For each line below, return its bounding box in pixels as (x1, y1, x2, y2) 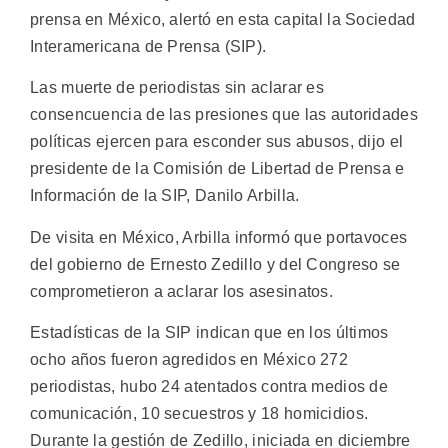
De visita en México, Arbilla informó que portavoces (30, 228, 408, 246)
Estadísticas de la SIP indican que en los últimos (30, 324, 389, 342)
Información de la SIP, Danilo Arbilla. (30, 187, 300, 205)
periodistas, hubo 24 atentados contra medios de (30, 378, 389, 396)
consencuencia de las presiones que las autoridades (30, 106, 418, 124)
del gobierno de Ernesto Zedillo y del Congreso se (30, 255, 401, 273)
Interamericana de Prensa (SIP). (30, 38, 267, 55)
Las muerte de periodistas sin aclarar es (30, 79, 324, 97)
